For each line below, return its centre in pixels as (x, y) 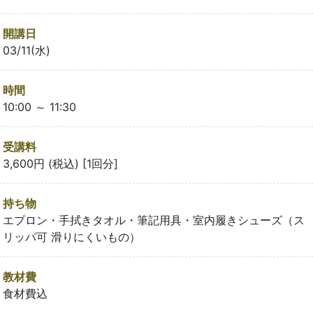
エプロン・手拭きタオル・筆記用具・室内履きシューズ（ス (154, 220)
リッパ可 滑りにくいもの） (72, 236)
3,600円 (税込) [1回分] (60, 163)
